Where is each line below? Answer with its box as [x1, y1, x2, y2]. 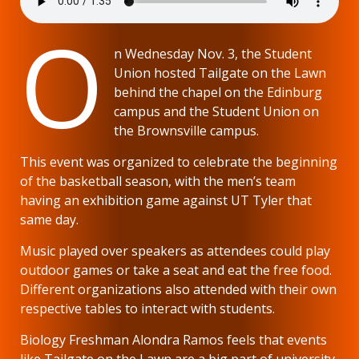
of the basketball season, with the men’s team [20, 171, 296, 190]
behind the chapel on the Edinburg [114, 83, 323, 101]
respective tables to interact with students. [20, 299, 275, 317]
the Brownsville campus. [114, 121, 260, 139]
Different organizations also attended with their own [20, 280, 337, 298]
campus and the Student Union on [114, 102, 320, 120]
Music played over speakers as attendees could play [20, 241, 330, 260]
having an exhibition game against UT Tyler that [20, 191, 312, 209]
